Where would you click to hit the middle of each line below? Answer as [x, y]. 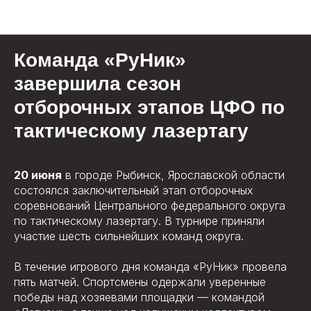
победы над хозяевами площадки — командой [139, 297]
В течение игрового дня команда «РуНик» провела [150, 267]
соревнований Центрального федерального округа [150, 205]
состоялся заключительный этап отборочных [134, 190]
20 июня [38, 175]
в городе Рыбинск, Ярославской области [173, 175]
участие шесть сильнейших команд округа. [129, 236]
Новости [155, 18]
